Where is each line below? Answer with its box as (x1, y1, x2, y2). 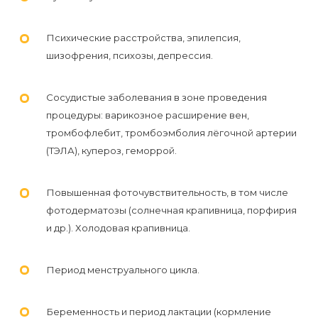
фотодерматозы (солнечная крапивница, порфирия (45, 204, 297, 216)
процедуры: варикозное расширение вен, (45, 109, 249, 121)
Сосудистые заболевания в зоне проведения (45, 92, 267, 104)
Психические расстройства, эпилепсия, (45, 32, 241, 44)
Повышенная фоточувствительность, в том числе (45, 186, 288, 198)
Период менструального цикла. (45, 263, 199, 275)
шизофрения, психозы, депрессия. (45, 50, 213, 62)
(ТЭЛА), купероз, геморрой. (45, 145, 177, 157)
